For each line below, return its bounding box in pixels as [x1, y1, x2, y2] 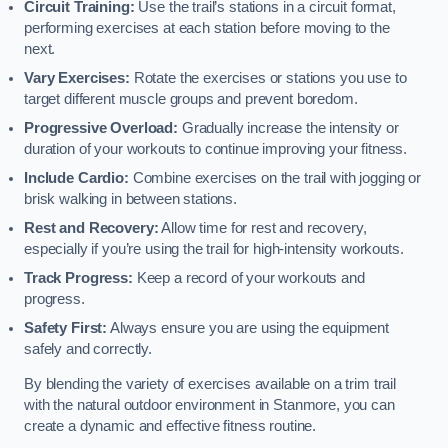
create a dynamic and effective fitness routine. [24, 418, 317, 435]
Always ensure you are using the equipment [107, 319, 390, 336]
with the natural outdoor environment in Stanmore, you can [24, 397, 395, 414]
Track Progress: [24, 269, 133, 286]
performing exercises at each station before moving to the [24, 19, 390, 36]
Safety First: [24, 319, 108, 336]
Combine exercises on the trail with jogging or [128, 169, 421, 186]
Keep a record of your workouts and [132, 269, 365, 286]
